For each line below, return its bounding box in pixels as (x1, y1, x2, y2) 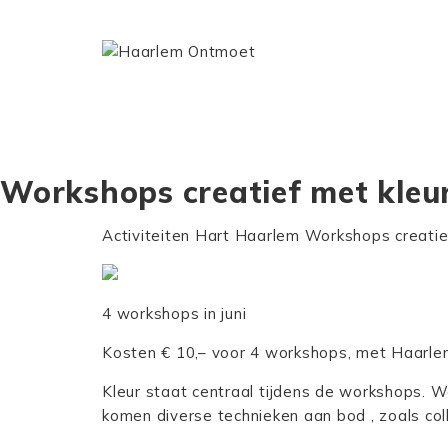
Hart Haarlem (194, 226, 300, 246)
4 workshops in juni (102, 304, 247, 324)
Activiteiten (102, 226, 190, 246)
